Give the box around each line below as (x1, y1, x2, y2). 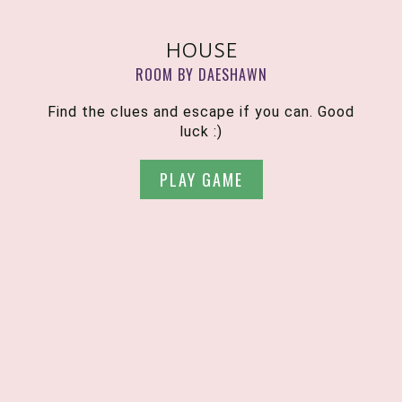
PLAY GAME (159, 167, 243, 191)
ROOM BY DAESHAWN (135, 63, 267, 85)
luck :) (179, 122, 223, 140)
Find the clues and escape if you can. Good (48, 102, 354, 120)
